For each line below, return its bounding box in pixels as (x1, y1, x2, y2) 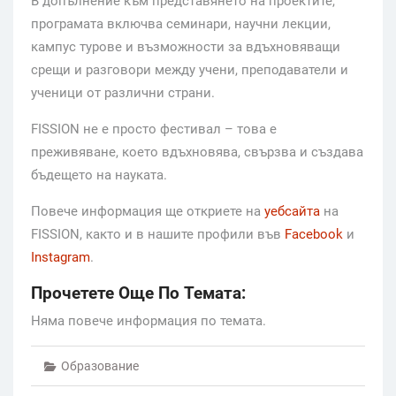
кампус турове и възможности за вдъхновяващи (31, 38, 340, 55)
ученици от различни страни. (31, 84, 215, 101)
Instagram (31, 248, 90, 265)
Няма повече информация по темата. (31, 312, 266, 329)
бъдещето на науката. (31, 166, 167, 183)
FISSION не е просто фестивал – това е (31, 120, 277, 137)
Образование (61, 358, 139, 373)
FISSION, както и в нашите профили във (31, 225, 285, 242)
